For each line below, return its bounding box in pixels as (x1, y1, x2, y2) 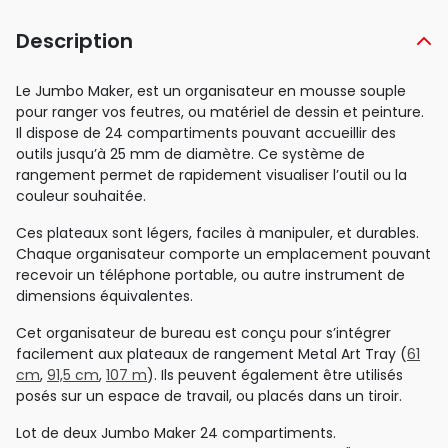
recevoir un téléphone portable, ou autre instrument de (16, 265, 405, 286)
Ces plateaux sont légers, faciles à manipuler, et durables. (16, 223, 419, 244)
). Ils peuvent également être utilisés (147, 365, 403, 386)
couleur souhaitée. (16, 186, 146, 207)
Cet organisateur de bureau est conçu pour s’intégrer (16, 323, 391, 344)
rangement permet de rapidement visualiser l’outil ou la (16, 165, 407, 186)
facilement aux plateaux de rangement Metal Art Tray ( (16, 344, 407, 365)
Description (16, 27, 133, 56)
